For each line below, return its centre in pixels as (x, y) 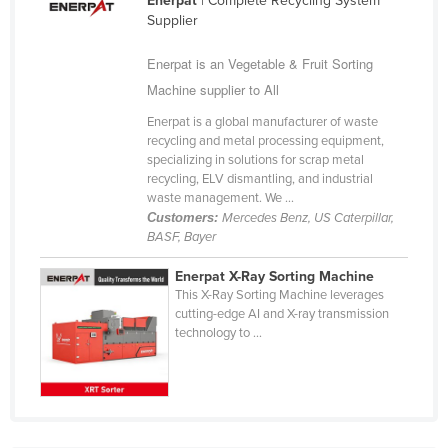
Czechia (87, 84)
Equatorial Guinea (118, 340)
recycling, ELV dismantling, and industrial (259, 179)
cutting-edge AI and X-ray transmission (282, 314)
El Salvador (97, 308)
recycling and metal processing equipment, (265, 141)
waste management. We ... (220, 198)
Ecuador (88, 244)
